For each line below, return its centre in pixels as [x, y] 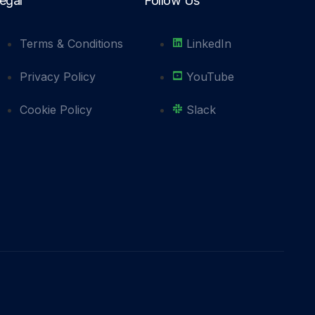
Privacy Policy [58, 76]
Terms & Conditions [72, 43]
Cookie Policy [56, 109]
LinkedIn [209, 43]
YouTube [211, 76]
